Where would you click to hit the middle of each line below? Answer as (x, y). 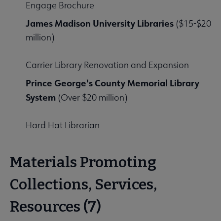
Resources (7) (55, 207)
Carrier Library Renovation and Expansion (107, 65)
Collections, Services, (83, 185)
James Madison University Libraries (100, 23)
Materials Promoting (83, 163)
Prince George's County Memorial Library (112, 83)
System (41, 97)
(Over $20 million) (92, 98)
